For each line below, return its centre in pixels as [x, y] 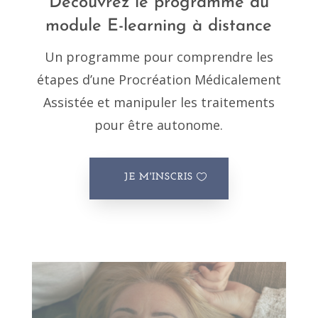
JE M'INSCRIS [159, 177]
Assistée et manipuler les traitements [159, 103]
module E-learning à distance [159, 27]
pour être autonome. [159, 125]
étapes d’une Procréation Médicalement [159, 80]
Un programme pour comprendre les [159, 57]
